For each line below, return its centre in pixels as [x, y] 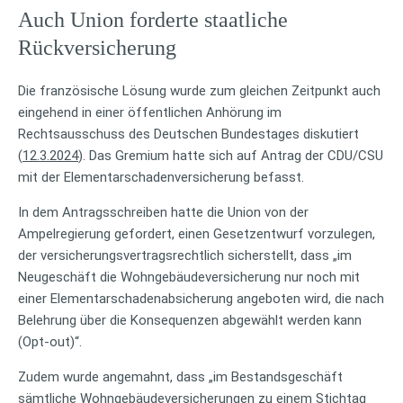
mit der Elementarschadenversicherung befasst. [161, 177]
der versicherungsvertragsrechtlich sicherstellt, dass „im [185, 255]
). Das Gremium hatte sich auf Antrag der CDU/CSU [231, 155]
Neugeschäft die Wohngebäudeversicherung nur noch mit [189, 277]
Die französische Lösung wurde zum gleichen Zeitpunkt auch [199, 90]
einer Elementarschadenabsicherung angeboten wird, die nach [201, 298]
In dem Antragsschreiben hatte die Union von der [163, 212]
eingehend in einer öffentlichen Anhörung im [150, 112]
